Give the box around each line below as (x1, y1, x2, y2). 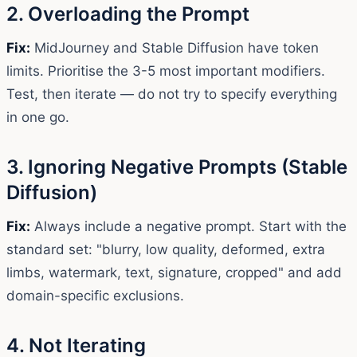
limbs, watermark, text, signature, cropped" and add (6, 264, 342, 280)
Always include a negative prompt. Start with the (30, 218, 347, 234)
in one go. (6, 108, 69, 125)
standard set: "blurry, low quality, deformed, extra (6, 241, 325, 257)
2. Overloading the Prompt (6, 2, 249, 25)
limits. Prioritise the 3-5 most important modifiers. (6, 62, 325, 79)
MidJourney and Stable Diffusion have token (30, 39, 319, 56)
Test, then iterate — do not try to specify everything (6, 85, 337, 102)
